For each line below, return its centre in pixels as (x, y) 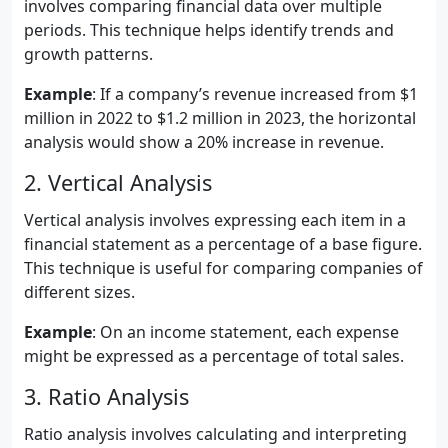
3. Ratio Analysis (106, 396)
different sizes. (79, 292)
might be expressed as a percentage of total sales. (214, 356)
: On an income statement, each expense (245, 332)
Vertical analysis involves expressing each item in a (215, 220)
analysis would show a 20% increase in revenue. (204, 142)
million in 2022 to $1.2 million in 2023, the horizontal (220, 118)
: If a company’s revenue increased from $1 (255, 94)
